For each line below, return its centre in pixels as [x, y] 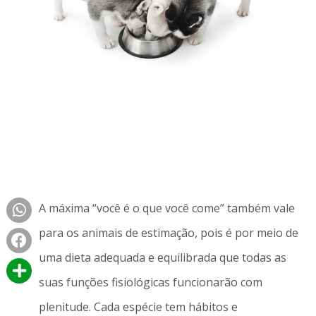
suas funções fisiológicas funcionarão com [150, 282]
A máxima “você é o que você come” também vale [166, 208]
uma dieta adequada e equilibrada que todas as [162, 258]
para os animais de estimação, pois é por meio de [168, 233]
